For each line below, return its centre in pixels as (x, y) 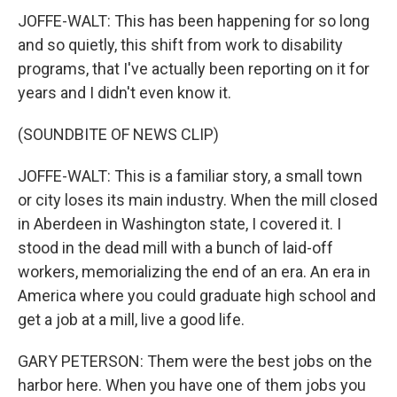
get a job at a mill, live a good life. (131, 319)
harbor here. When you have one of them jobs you (192, 385)
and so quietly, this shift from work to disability (180, 45)
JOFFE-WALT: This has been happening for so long (194, 21)
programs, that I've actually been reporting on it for (194, 69)
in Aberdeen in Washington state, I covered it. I (179, 224)
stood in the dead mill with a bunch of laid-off (175, 248)
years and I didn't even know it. (125, 93)
